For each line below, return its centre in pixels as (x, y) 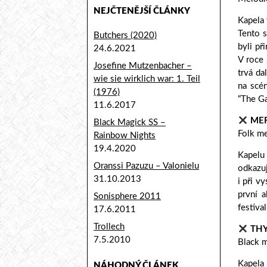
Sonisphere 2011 (127, 196)
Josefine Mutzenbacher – (143, 66)
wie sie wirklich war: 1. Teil (147, 79)
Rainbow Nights (125, 136)
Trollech (109, 227)
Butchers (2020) (125, 35)
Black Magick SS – (130, 122)
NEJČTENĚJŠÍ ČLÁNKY (142, 11)
